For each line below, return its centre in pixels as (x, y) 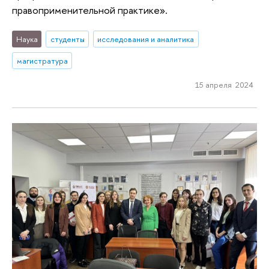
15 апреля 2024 (224, 84)
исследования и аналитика (146, 39)
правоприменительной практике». (90, 10)
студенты (67, 39)
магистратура (42, 61)
